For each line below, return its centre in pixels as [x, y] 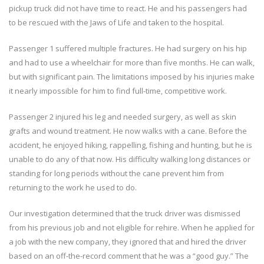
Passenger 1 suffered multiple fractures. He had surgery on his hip [128, 48]
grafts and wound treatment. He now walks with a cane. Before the [128, 131]
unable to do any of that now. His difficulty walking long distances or [130, 159]
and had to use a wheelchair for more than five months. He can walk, [132, 62]
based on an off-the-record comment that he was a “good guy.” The [129, 256]
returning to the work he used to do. [73, 187]
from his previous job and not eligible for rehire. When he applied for [132, 227]
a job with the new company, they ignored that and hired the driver [128, 242]
